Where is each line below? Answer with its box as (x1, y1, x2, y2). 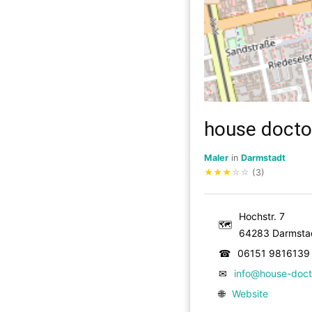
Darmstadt (241, 153, 286, 163)
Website (232, 288, 268, 299)
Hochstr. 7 (239, 210, 285, 222)
